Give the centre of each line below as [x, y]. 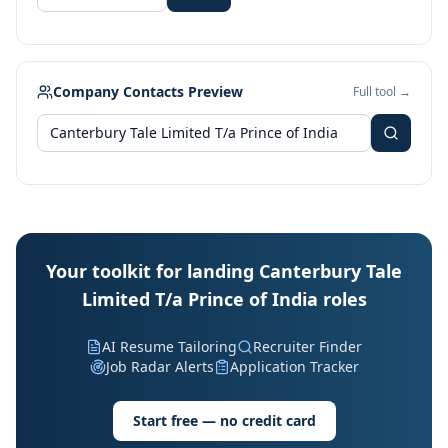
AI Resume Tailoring [169, 346]
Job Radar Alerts [159, 366]
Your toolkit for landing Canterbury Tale [224, 271]
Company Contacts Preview [148, 91]
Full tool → [382, 91]
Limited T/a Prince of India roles [224, 299]
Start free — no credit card [224, 420]
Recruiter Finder [307, 346]
